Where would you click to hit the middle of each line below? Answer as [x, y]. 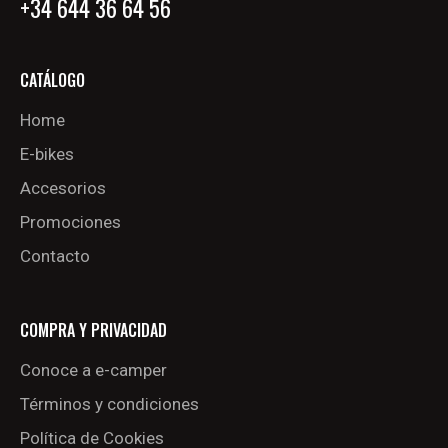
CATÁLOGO [52, 79]
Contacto [55, 255]
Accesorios [63, 187]
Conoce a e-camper [93, 370]
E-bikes [47, 153]
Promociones [70, 221]
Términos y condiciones [109, 404]
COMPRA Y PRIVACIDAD [93, 330]
